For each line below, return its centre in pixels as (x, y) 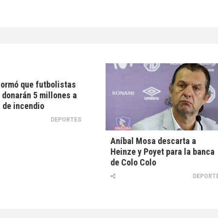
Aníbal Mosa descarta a (154, 141)
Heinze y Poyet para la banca (163, 152)
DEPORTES (66, 120)
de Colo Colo (134, 163)
